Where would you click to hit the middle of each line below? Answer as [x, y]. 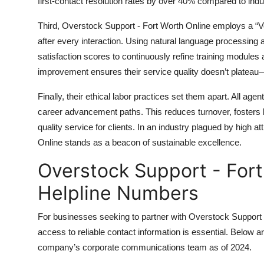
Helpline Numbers [118, 193]
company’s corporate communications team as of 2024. [145, 247]
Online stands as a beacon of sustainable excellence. [140, 142]
